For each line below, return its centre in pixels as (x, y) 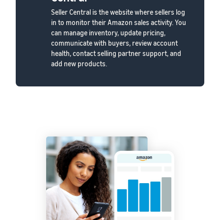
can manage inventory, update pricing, (108, 32)
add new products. (79, 63)
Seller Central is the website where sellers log (118, 12)
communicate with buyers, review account (114, 43)
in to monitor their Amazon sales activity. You (119, 22)
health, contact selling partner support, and (116, 53)
